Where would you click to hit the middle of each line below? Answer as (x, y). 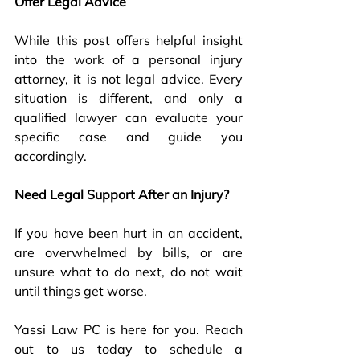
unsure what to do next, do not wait (129, 272)
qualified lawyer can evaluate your (129, 118)
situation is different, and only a (129, 98)
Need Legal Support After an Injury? (122, 195)
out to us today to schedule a (129, 349)
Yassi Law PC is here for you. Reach (129, 330)
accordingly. (51, 156)
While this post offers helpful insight (129, 41)
